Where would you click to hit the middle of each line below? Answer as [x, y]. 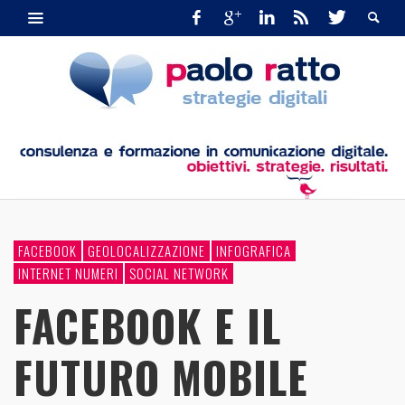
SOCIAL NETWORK [179, 273]
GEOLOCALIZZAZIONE [146, 250]
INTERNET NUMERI [68, 273]
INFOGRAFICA [254, 250]
